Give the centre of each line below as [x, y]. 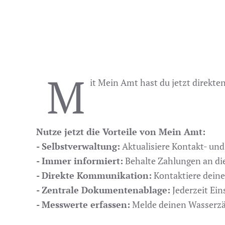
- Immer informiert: [80, 161]
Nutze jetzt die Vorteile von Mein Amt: [121, 132]
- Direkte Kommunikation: [94, 175]
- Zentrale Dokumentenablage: [103, 190]
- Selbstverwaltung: [78, 146]
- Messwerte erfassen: [83, 204]
